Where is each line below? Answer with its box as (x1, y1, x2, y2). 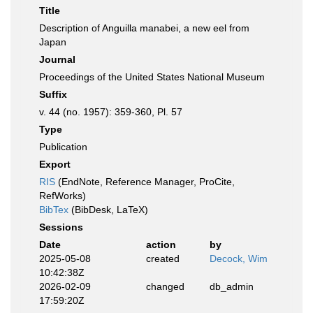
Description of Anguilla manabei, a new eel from (39, 22, 249, 34)
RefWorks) (39, 190, 86, 201)
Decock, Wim (210, 253, 268, 264)
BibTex (39, 204, 68, 215)
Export (39, 159, 71, 170)
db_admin (210, 281, 254, 292)
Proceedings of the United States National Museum (39, 71, 265, 82)
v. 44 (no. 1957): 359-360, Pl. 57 (39, 106, 182, 117)
